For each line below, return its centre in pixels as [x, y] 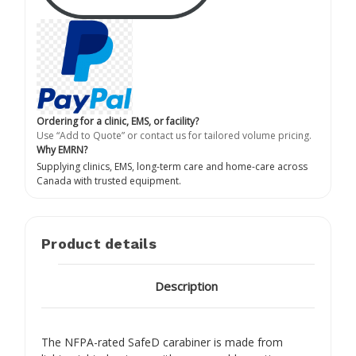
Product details [99, 244]
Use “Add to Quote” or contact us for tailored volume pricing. [174, 136]
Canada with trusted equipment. [109, 181]
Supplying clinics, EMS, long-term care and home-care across [172, 167]
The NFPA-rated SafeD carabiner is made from [162, 342]
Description [186, 286]
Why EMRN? [62, 150]
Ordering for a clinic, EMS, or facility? [118, 122]
